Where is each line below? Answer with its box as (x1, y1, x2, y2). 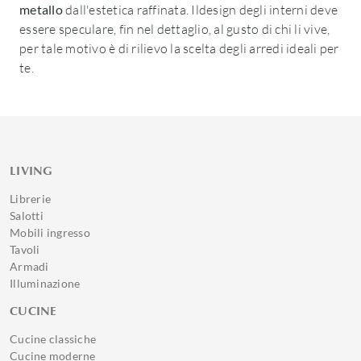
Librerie (10, 192, 51, 205)
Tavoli (10, 243, 40, 256)
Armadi (10, 259, 49, 273)
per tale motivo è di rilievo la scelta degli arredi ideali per (19, 40, 339, 56)
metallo (19, 2, 63, 17)
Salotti (10, 209, 44, 222)
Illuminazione (10, 276, 81, 290)
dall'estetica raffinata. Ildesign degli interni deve (62, 2, 338, 18)
